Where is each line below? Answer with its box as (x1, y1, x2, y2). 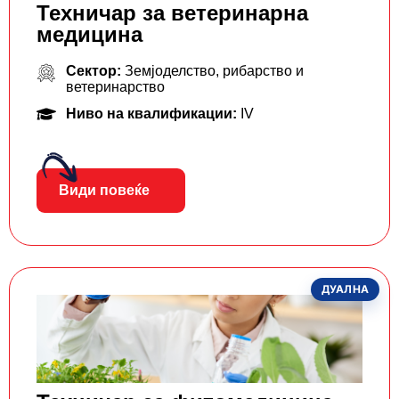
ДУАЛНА (321, 281, 369, 296)
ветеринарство (65, 78, 165, 94)
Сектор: (65, 62, 125, 78)
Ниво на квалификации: (65, 105, 240, 121)
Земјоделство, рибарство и (124, 62, 304, 78)
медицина (37, 21, 142, 46)
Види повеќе (59, 182, 150, 198)
